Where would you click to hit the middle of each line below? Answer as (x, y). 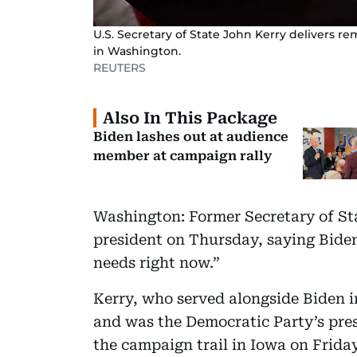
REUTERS (120, 67)
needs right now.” (157, 262)
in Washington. (137, 51)
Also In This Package (190, 118)
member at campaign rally (182, 155)
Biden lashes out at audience (191, 136)
